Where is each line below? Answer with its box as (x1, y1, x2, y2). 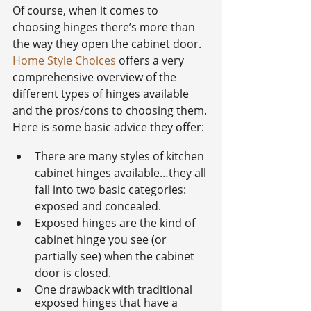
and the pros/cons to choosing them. (12, 102, 210, 118)
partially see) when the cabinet (35, 248, 197, 264)
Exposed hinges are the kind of (35, 215, 198, 230)
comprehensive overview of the (12, 69, 179, 85)
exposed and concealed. (35, 198, 161, 214)
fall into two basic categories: (35, 181, 189, 197)
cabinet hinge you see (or (35, 231, 169, 247)
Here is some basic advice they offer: (12, 119, 204, 135)
